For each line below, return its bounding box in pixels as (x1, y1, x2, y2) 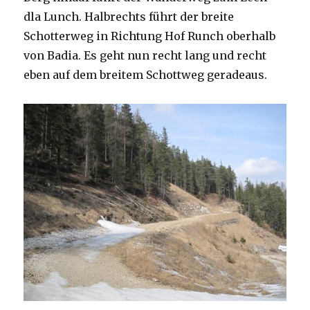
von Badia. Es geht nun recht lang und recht (24, 48, 267, 63)
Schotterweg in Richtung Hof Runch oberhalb (24, 29, 276, 44)
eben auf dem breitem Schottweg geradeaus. (24, 68, 268, 82)
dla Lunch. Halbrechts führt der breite (24, 10, 235, 24)
